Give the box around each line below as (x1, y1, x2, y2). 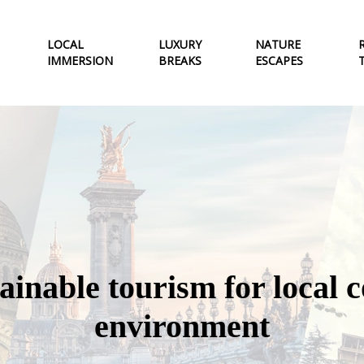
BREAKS (158, 52, 201, 68)
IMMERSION (46, 52, 113, 68)
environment (94, 307, 270, 344)
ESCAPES (254, 52, 303, 68)
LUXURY (158, 36, 201, 52)
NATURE (254, 36, 301, 52)
